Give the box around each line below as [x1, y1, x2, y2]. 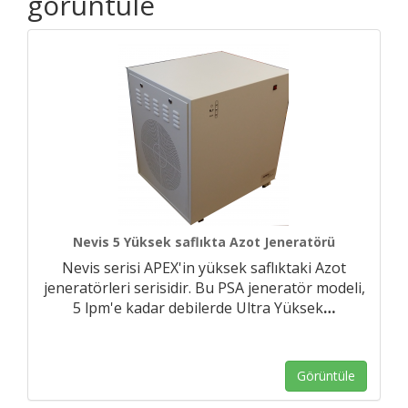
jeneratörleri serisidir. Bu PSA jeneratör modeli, [43, 278, 365, 298]
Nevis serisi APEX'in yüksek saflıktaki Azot [62, 258, 346, 278]
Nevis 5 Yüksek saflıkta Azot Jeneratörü [73, 233, 335, 250]
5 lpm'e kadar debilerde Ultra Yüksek [73, 298, 323, 318]
